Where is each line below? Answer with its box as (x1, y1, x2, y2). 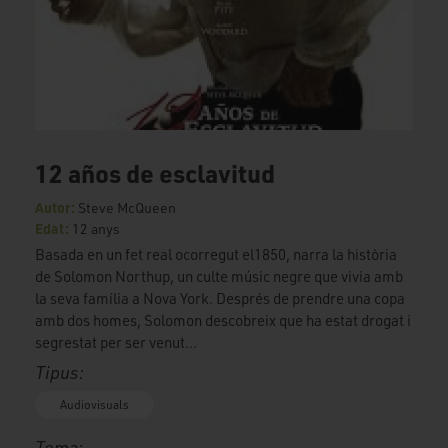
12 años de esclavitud (35, 157, 275, 190)
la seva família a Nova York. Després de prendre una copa (35, 289, 405, 309)
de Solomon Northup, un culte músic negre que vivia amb (35, 267, 403, 287)
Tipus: (35, 361, 84, 384)
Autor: (35, 198, 78, 217)
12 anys (72, 220, 120, 238)
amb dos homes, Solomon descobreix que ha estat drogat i (35, 311, 411, 331)
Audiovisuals (60, 397, 129, 413)
